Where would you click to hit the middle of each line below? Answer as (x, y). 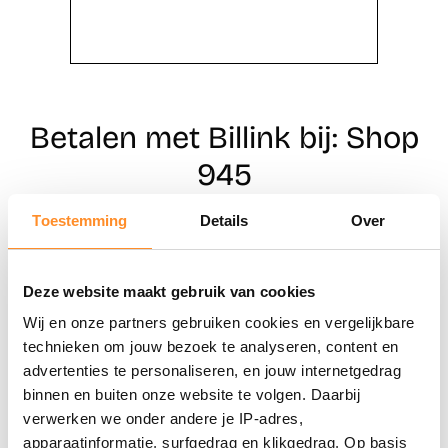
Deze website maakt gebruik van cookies (169, 291)
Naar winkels (224, 302)
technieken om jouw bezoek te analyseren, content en (211, 346)
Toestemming (80, 220)
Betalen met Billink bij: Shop (224, 137)
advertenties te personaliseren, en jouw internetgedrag (212, 370)
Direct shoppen (224, 242)
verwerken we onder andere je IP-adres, (163, 418)
